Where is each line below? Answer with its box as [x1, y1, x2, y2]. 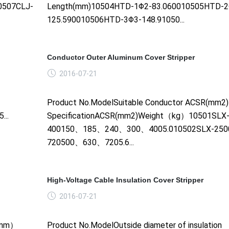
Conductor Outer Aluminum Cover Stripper [47, 53, 195, 61]
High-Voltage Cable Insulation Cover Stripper [47, 175, 203, 184]
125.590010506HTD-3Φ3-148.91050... [47, 14, 185, 25]
